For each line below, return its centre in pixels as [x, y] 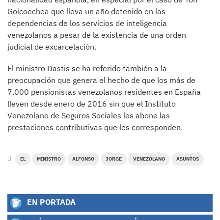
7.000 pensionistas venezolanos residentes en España [104, 92]
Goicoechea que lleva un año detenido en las [86, 11]
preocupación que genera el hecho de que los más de [101, 80]
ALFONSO [83, 159]
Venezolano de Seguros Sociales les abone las [89, 115]
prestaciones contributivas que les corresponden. [95, 127]
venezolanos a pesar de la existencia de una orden [97, 35]
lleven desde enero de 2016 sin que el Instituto [92, 104]
